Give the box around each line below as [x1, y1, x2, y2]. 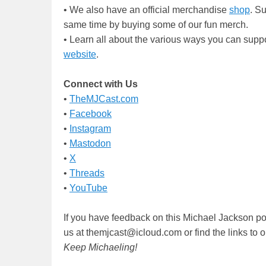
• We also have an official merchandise [64, 5, 229, 15]
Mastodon [69, 138, 111, 149]
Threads [69, 168, 104, 179]
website [64, 49, 96, 60]
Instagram [69, 123, 111, 134]
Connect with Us [64, 79, 138, 90]
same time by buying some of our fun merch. [64, 20, 248, 30]
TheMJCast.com [69, 94, 138, 104]
